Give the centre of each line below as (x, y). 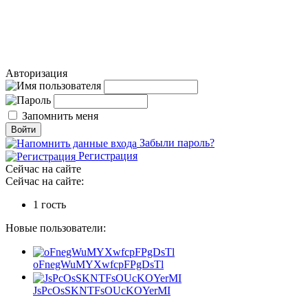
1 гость (49, 205)
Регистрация (107, 156)
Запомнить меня (60, 116)
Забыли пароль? (176, 143)
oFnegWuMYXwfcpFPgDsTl (98, 265)
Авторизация (36, 73)
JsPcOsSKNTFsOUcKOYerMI (102, 290)
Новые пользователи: (56, 228)
